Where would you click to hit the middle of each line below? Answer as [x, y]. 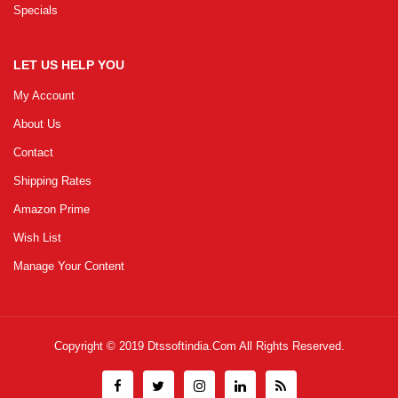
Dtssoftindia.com [193, 346]
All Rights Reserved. [291, 346]
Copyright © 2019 [100, 346]
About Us [37, 124]
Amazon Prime [52, 210]
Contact [33, 153]
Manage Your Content [69, 267]
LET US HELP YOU [69, 65]
